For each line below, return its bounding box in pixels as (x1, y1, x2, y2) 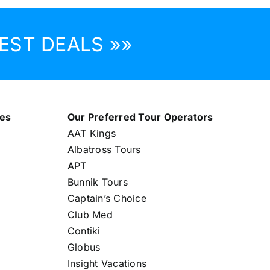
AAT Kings (67, 127, 116, 139)
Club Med (67, 208, 113, 221)
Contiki (67, 224, 101, 237)
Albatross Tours (67, 143, 141, 155)
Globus (67, 240, 101, 253)
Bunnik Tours (67, 175, 128, 188)
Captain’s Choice (67, 192, 146, 204)
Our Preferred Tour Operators (67, 110, 213, 123)
